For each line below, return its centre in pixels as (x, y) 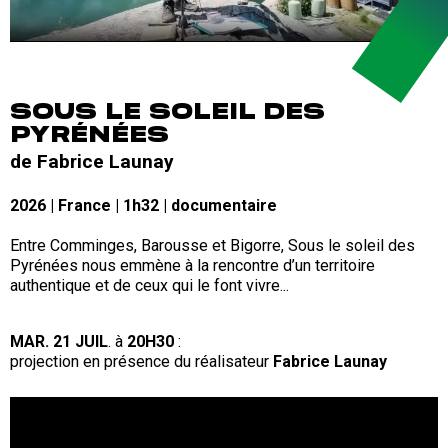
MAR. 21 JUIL (59, 341)
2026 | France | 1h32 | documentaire (145, 205)
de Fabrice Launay (92, 161)
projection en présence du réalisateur (141, 361)
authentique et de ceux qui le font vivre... (149, 285)
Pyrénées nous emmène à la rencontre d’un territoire (192, 265)
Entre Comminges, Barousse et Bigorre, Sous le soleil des (212, 245)
